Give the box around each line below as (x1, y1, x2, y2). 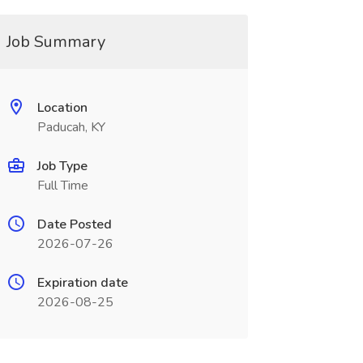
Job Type (36, 157, 88, 175)
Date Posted (36, 216, 112, 233)
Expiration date (36, 274, 128, 292)
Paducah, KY (36, 118, 105, 136)
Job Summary (6, 31, 105, 53)
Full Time (36, 177, 88, 194)
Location (36, 99, 88, 117)
